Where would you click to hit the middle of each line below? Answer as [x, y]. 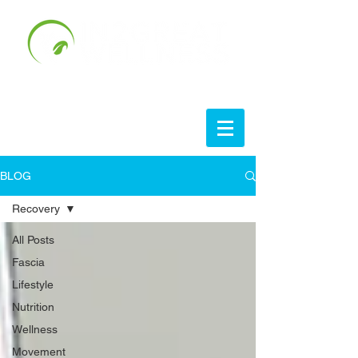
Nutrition [33, 307]
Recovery [36, 209]
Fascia [28, 262]
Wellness [35, 329]
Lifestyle [33, 284]
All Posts [33, 240]
